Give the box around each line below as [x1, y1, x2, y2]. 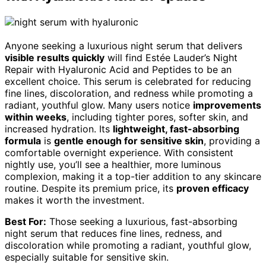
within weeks [5, 110, 66, 123]
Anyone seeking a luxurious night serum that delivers [5, 39, 242, 52]
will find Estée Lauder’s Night [104, 51, 237, 64]
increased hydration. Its [5, 122, 113, 135]
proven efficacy [176, 182, 249, 194]
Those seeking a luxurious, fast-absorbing [46, 215, 237, 227]
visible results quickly [5, 51, 104, 64]
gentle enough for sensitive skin [54, 134, 204, 147]
